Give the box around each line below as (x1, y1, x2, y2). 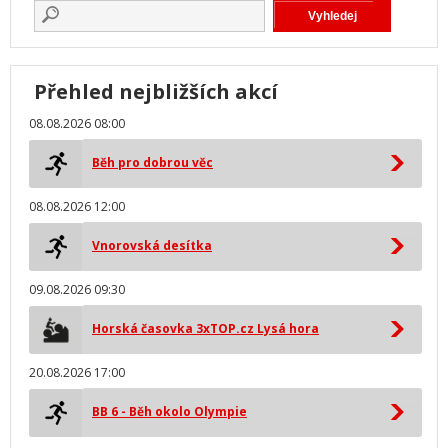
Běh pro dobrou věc (92, 154, 213, 171)
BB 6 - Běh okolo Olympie (92, 403, 247, 420)
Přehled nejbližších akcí (34, 78, 278, 105)
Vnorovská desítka (92, 237, 212, 254)
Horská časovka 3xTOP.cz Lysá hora (92, 320, 319, 337)
